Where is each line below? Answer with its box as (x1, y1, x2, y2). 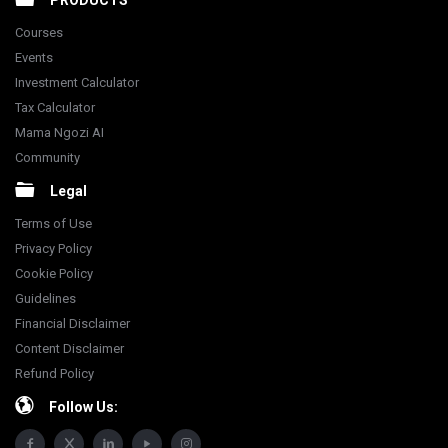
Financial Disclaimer (15, 316, 130, 331)
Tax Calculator (15, 100, 95, 115)
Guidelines (15, 291, 76, 306)
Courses (15, 25, 63, 40)
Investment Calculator (15, 75, 139, 90)
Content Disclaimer (15, 341, 124, 356)
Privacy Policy (15, 241, 92, 256)
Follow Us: (49, 399, 118, 415)
